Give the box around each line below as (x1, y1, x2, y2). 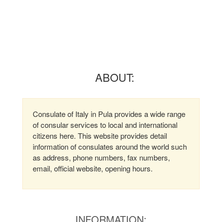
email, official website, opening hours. (33, 163, 153, 173)
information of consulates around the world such (33, 141, 187, 152)
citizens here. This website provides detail (33, 130, 167, 141)
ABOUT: (95, 69, 134, 85)
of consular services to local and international (33, 119, 177, 130)
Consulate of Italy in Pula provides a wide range (33, 109, 185, 119)
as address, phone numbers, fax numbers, (33, 152, 170, 163)
